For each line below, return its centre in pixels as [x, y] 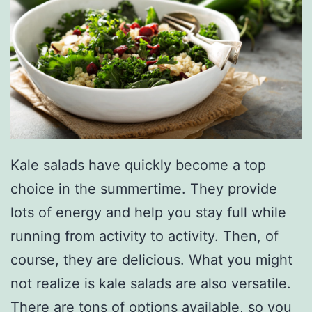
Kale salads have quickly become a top [138, 165]
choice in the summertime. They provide [144, 189]
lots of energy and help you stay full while [148, 213]
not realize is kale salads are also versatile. [151, 284]
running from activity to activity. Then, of [145, 236]
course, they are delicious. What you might [151, 260]
